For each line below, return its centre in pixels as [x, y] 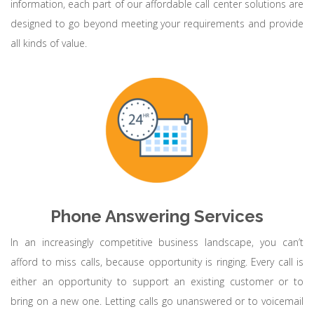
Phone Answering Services [157, 216]
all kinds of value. [49, 43]
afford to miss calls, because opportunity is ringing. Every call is [157, 262]
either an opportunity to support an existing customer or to [157, 281]
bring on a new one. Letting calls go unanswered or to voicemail [157, 301]
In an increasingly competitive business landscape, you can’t [157, 242]
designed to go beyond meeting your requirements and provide [157, 23]
